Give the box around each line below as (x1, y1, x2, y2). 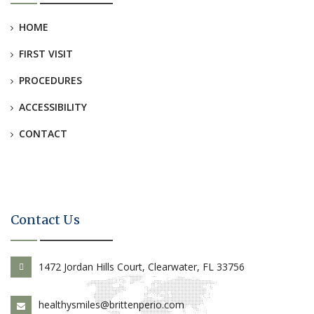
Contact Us (11, 211, 80, 228)
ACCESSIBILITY (19, 100, 87, 114)
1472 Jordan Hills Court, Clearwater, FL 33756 (39, 259, 245, 273)
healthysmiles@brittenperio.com (39, 297, 184, 311)
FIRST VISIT (19, 46, 73, 60)
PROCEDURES (19, 73, 82, 87)
